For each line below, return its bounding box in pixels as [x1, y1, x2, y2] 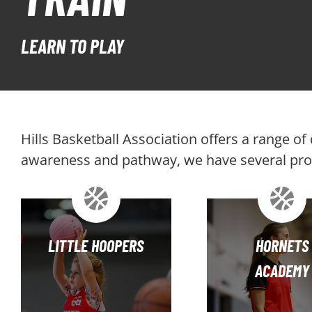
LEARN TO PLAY [21, 34, 124, 58]
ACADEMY [254, 260, 309, 281]
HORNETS [255, 235, 309, 256]
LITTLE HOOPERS [48, 235, 144, 256]
